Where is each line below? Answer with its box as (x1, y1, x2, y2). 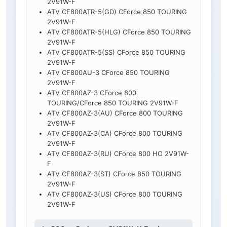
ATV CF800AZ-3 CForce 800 (47, 89, 136, 97)
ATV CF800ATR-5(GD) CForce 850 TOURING (47, 8, 187, 16)
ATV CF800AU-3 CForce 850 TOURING (47, 68, 170, 77)
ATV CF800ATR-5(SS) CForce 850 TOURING (47, 48, 185, 57)
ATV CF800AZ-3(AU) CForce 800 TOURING (47, 109, 183, 118)
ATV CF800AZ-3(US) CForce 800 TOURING (47, 190, 182, 199)
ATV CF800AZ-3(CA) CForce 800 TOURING (47, 129, 182, 138)
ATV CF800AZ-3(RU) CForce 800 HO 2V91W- (47, 149, 189, 158)
